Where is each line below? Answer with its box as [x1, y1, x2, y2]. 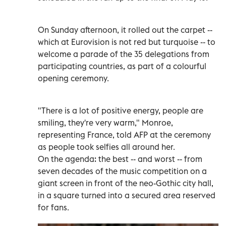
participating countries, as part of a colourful [38, 61, 206, 71]
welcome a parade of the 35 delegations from [38, 48, 209, 59]
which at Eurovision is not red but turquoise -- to [38, 36, 215, 47]
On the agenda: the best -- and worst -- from [38, 153, 202, 164]
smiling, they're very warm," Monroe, [38, 117, 173, 128]
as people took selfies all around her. [38, 141, 175, 152]
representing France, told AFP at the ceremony [38, 129, 211, 140]
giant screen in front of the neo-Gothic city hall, [38, 178, 213, 188]
